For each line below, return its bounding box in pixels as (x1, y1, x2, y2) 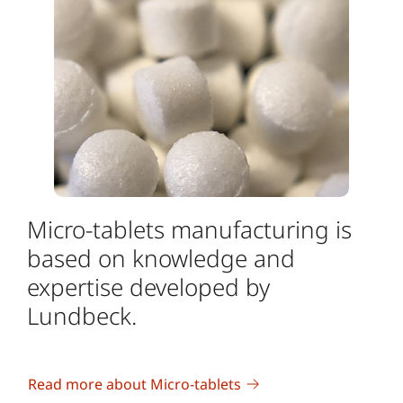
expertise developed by (27, 270, 270, 303)
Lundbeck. (27, 299, 143, 332)
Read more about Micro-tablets (28, 373, 241, 394)
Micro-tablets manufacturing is (27, 212, 352, 246)
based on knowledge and (27, 241, 295, 274)
